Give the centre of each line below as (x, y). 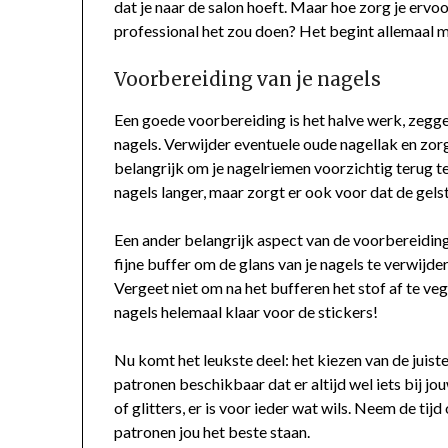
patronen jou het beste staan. (212, 431)
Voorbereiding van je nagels (248, 79)
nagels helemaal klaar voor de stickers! (246, 311)
